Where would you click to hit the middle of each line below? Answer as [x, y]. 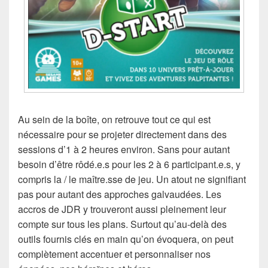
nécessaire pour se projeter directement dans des [122, 135]
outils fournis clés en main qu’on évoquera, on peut [126, 239]
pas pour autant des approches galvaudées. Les [120, 194]
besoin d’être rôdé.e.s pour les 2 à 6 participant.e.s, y [129, 165]
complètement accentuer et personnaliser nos [114, 254]
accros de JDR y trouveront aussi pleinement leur [122, 209]
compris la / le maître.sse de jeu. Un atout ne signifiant [132, 179]
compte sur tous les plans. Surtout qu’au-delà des [122, 224]
